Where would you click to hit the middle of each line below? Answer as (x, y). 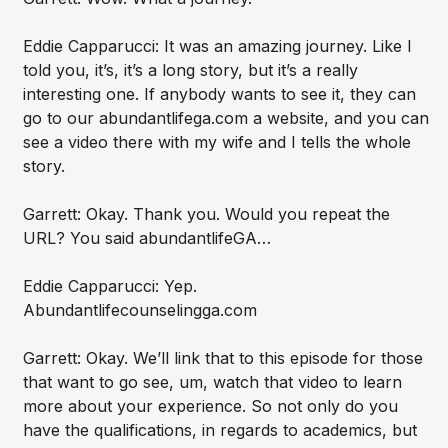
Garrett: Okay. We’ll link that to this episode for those (222, 358)
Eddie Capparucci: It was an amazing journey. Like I (217, 46)
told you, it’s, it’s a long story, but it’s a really (190, 70)
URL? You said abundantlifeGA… (146, 238)
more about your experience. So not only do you (210, 406)
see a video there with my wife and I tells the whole (216, 142)
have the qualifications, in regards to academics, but (219, 430)
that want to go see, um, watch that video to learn (212, 382)
